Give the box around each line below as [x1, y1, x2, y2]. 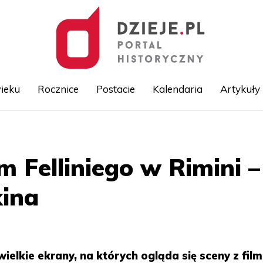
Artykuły [220, 83, 260, 95]
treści [131, 151, 151, 161]
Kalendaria [152, 83, 203, 95]
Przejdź [131, 126, 159, 135]
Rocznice [37, 83, 79, 95]
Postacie [96, 83, 135, 95]
